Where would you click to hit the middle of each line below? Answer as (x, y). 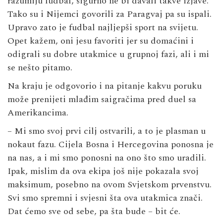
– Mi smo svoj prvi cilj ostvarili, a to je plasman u (107, 131)
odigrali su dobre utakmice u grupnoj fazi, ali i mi (108, 55)
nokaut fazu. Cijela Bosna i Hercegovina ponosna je (111, 145)
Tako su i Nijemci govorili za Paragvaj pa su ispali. (110, 14)
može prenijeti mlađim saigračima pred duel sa (102, 100)
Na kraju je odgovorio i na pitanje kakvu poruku (105, 86)
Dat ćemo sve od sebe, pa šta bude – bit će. (94, 212)
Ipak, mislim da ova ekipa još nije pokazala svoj (103, 171)
